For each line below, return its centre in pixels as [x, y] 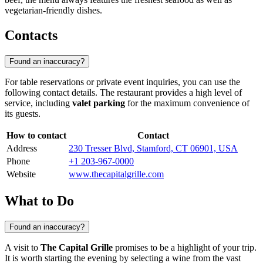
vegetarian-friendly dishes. [53, 11]
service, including [38, 103]
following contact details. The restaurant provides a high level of [123, 92]
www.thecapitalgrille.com [116, 174]
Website [21, 174]
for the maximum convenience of [187, 103]
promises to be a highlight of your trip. [185, 247]
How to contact [36, 135]
